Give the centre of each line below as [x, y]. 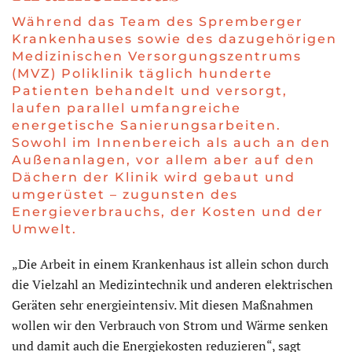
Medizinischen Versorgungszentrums [157, 57]
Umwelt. [44, 229]
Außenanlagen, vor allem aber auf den [163, 160]
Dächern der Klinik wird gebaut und [154, 178]
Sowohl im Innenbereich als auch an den [171, 143]
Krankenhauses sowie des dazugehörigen [174, 39]
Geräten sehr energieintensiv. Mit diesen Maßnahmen [163, 305]
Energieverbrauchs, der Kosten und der [168, 212]
